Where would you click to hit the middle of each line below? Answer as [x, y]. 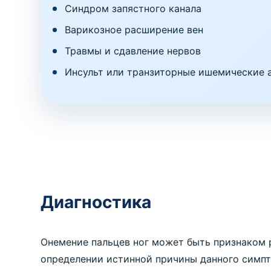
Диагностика [96, 202]
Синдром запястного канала [133, 8]
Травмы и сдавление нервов [133, 51]
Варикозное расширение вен [134, 30]
